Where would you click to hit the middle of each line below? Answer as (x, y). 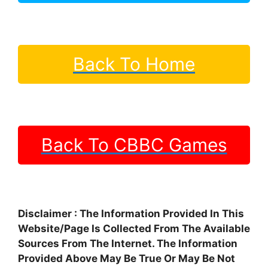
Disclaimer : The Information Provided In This (131, 214)
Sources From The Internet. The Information (128, 244)
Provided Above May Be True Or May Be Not (127, 259)
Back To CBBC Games (134, 145)
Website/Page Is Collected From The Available (134, 229)
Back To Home (134, 64)
